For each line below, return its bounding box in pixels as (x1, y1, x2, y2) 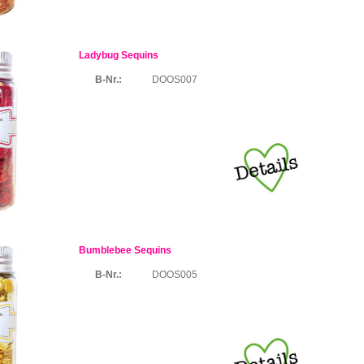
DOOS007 (152, 74, 197, 85)
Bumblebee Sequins (79, 245, 171, 256)
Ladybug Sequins (79, 50, 158, 61)
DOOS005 (152, 269, 197, 280)
